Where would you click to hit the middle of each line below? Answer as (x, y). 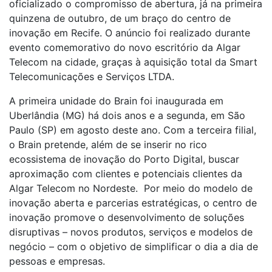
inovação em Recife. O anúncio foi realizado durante (130, 32)
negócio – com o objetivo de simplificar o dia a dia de (134, 246)
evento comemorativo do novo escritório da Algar (125, 47)
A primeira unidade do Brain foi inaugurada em (116, 100)
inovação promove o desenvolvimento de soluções (127, 217)
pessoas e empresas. (57, 261)
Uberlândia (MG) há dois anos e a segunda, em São (127, 115)
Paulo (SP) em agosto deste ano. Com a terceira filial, (133, 130)
